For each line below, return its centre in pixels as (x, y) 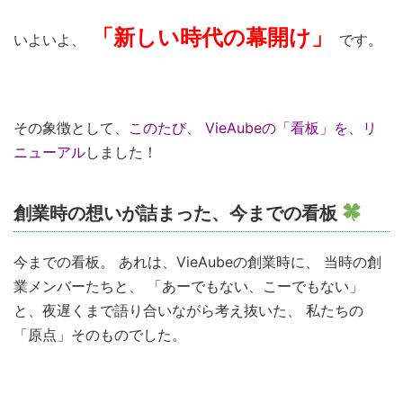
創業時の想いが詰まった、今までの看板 (178, 213)
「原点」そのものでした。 (100, 334)
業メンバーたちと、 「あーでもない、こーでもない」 (188, 286)
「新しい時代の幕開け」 (213, 37)
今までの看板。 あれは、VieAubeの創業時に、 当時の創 (197, 261)
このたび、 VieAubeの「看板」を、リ (253, 127)
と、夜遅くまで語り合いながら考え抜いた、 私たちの (188, 310)
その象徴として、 (71, 127)
